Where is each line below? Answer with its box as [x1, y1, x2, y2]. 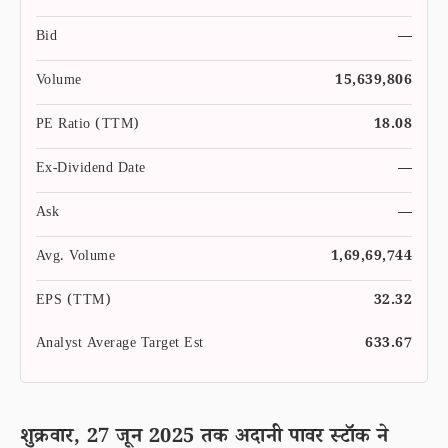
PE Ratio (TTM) [36, 115, 140, 137]
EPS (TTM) [36, 291, 112, 313]
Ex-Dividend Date [36, 159, 146, 181]
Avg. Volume [36, 247, 116, 269]
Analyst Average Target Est [36, 334, 204, 356]
